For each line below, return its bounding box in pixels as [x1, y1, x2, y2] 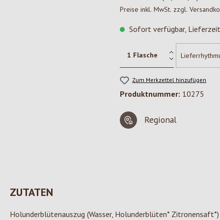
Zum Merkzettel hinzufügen [132, 76, 207, 83]
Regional [144, 114, 176, 126]
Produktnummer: [120, 89, 182, 99]
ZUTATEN [10, 185, 53, 199]
